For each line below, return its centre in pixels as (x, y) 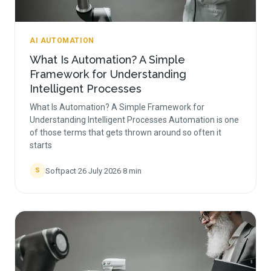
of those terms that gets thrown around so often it (126, 132)
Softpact (61, 171)
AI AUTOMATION (62, 41)
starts (41, 145)
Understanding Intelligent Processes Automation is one (134, 120)
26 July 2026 (100, 171)
